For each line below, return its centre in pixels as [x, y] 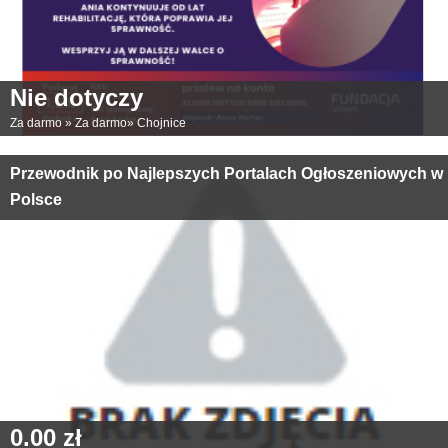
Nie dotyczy [76, 97]
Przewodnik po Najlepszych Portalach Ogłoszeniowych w [226, 173]
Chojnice [161, 123]
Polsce [36, 199]
